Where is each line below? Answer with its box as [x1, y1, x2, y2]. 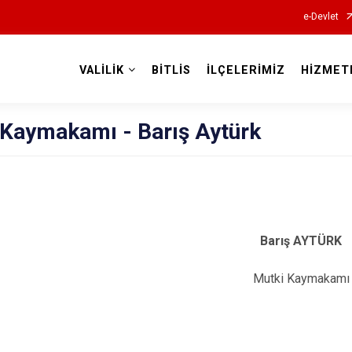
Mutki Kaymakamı [252, 271, 350, 286]
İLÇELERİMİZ [206, 64, 285, 77]
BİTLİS [151, 64, 191, 77]
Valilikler [143, 78, 209, 97]
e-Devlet [302, 11, 339, 22]
